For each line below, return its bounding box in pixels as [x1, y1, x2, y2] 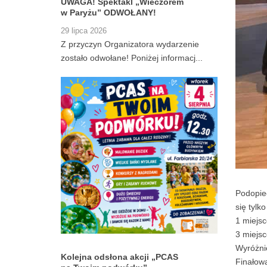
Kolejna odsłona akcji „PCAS [61, 252, 178, 262]
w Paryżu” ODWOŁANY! [61, 8, 156, 18]
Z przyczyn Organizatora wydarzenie [61, 39, 199, 49]
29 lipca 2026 [61, 27, 107, 36]
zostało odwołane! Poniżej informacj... [61, 53, 203, 63]
